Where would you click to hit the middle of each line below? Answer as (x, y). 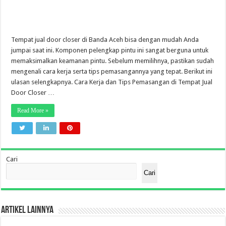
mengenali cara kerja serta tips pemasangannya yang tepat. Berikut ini (112, 71)
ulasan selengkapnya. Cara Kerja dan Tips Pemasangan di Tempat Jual (112, 82)
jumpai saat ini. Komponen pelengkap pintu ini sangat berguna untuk (110, 50)
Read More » (33, 110)
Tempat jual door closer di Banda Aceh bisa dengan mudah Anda (105, 39)
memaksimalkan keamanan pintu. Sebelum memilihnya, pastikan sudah (113, 61)
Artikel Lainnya (27, 210)
